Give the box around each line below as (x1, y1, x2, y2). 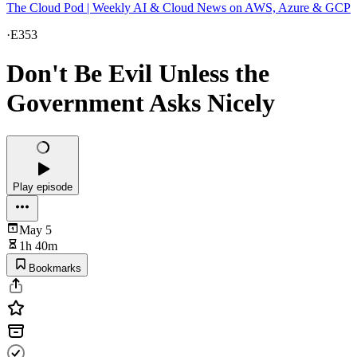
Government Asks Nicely (6, 88, 275, 118)
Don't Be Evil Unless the (6, 59, 269, 88)
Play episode (13, 180, 73, 193)
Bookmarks (29, 261, 81, 274)
